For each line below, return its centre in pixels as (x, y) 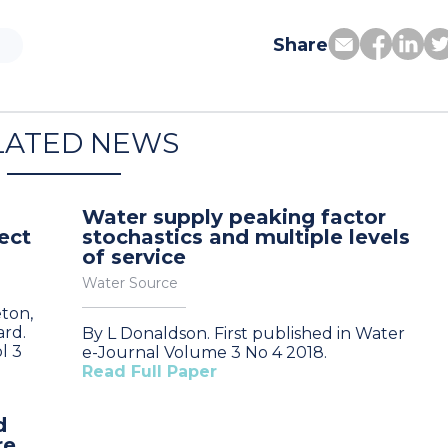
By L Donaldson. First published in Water (243, 333)
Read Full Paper (149, 371)
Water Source (130, 283)
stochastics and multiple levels (246, 237)
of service (134, 257)
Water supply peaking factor (234, 217)
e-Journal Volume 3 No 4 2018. (204, 352)
